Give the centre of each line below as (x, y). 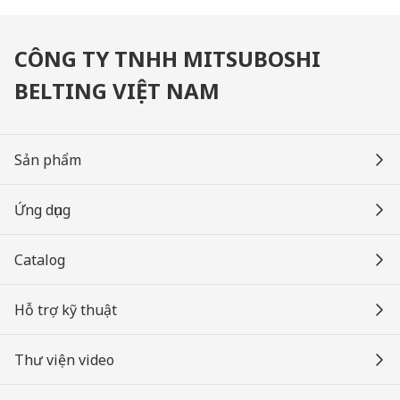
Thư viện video (64, 360)
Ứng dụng (42, 210)
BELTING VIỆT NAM (117, 91)
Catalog (40, 260)
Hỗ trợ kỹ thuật (66, 310)
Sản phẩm (48, 160)
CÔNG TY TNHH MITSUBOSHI (167, 58)
